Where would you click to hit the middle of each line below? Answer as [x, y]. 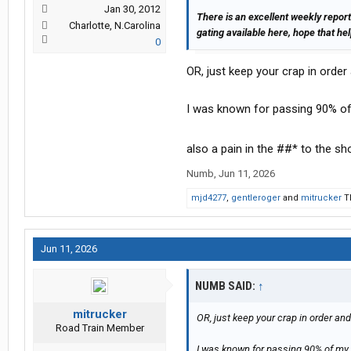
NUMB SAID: [226, 286]
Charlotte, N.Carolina [115, 26]
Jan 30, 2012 [132, 9]
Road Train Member [100, 328]
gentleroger [256, 198]
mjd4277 [209, 198]
